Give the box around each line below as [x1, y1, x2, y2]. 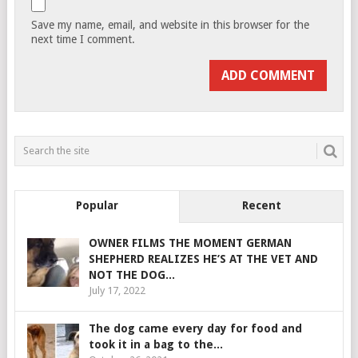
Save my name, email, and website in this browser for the [31, 18, 310, 31]
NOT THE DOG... [88, 268, 175, 281]
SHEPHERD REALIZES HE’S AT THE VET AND [88, 252, 318, 265]
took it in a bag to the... [88, 337, 223, 351]
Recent [241, 198, 281, 212]
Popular [75, 198, 118, 212]
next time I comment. [31, 32, 136, 46]
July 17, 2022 [88, 284, 145, 296]
